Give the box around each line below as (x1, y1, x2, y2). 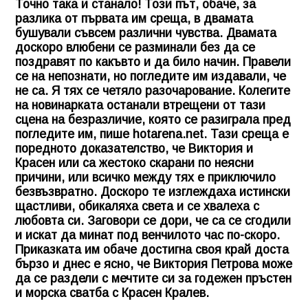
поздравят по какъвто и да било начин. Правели (15, 54, 291, 69)
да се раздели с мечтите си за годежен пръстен (15, 271, 291, 285)
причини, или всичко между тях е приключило (15, 170, 276, 184)
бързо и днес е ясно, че (15, 256, 153, 271)
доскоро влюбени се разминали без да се (15, 40, 255, 54)
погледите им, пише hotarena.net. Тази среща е (15, 126, 289, 141)
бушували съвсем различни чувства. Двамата (15, 25, 276, 40)
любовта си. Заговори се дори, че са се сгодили (15, 213, 291, 228)
